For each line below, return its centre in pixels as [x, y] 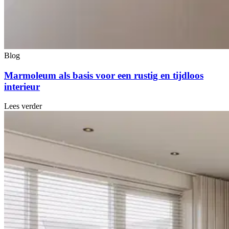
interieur [22, 86]
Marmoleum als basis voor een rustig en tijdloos [104, 75]
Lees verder [23, 106]
